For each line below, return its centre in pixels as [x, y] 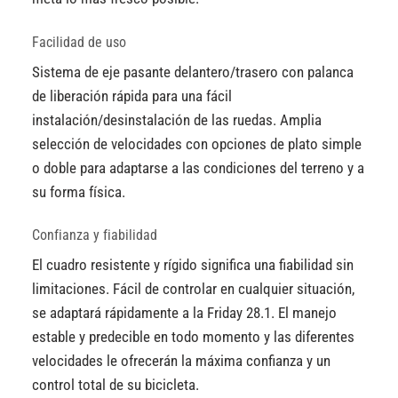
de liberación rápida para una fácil [132, 96]
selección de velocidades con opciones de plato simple [197, 143]
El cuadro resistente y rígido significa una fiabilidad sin [193, 264]
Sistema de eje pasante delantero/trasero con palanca [193, 72]
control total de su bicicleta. [116, 384]
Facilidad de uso [80, 42]
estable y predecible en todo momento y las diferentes [194, 336]
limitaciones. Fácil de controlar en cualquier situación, [194, 288]
